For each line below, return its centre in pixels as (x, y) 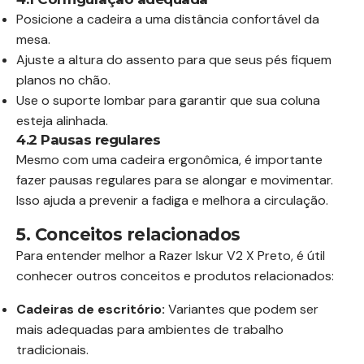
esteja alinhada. (62, 120)
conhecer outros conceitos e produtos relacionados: (175, 275)
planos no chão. (63, 80)
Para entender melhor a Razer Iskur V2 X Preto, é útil (171, 255)
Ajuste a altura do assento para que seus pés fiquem (174, 59)
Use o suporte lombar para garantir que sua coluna (168, 100)
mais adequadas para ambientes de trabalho (150, 329)
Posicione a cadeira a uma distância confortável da (168, 19)
